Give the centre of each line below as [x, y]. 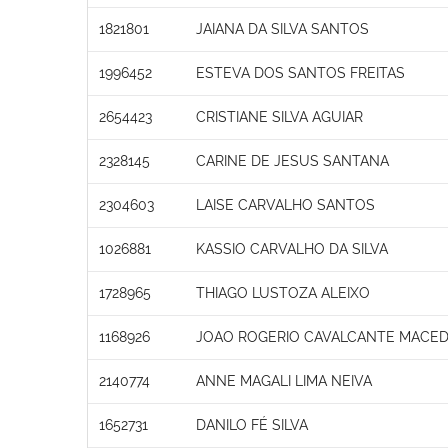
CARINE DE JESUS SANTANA [292, 160]
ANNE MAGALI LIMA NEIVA [284, 380]
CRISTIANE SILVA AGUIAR [279, 116]
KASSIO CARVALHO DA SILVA [292, 248]
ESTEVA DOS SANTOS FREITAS [300, 72]
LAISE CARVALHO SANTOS [285, 204]
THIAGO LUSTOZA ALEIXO [283, 292]
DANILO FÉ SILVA [252, 424]
